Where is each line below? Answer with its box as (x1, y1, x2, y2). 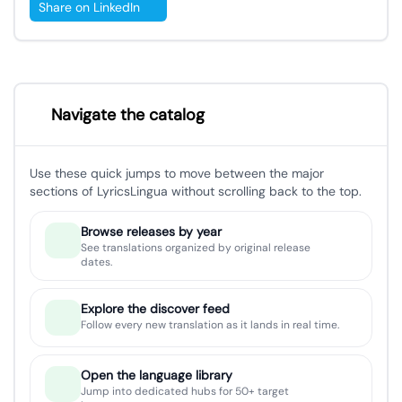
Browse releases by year (80, 223, 222, 240)
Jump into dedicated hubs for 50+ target (80, 384, 289, 399)
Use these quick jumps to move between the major (30, 165, 324, 182)
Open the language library (80, 367, 232, 384)
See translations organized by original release (80, 240, 310, 256)
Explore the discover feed (81, 301, 230, 318)
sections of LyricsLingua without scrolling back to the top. (30, 183, 362, 200)
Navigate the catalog (51, 104, 205, 127)
